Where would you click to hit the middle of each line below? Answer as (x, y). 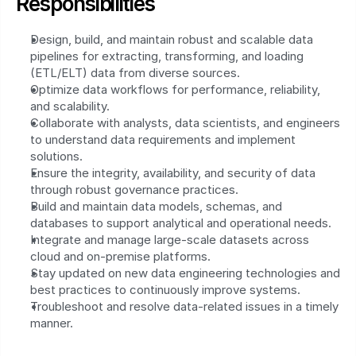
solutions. (56, 156)
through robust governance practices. (134, 190)
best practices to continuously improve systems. (165, 290)
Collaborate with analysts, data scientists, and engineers (185, 123)
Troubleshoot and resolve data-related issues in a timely (184, 306)
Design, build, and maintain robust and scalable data (172, 39)
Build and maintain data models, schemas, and (156, 206)
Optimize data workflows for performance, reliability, (175, 89)
